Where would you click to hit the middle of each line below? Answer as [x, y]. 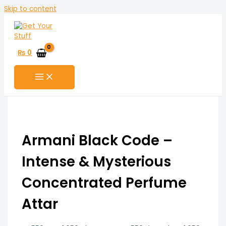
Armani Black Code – [97, 140]
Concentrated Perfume [104, 183]
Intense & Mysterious [96, 161]
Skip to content [30, 9]
